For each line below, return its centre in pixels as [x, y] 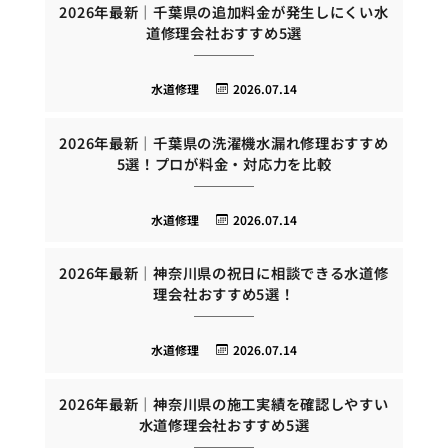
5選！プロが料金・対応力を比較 [224, 163]
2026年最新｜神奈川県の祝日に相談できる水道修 [224, 273]
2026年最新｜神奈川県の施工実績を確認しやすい [224, 403]
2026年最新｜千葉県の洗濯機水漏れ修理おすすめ [224, 142]
